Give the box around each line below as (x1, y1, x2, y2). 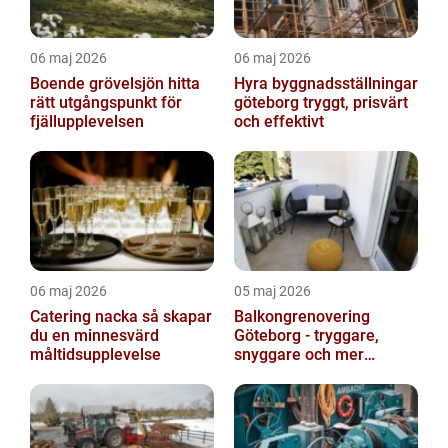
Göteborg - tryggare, (234, 326, 379, 346)
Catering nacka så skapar (30, 307, 142, 327)
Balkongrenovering (234, 307, 370, 327)
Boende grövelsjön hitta (30, 74, 168, 94)
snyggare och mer (234, 345, 364, 365)
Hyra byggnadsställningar (234, 74, 418, 94)
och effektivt (234, 112, 324, 132)
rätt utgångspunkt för (30, 93, 182, 113)
